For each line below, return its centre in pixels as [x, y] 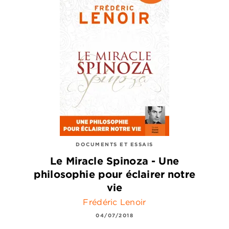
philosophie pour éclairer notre [114, 174]
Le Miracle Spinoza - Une [114, 161]
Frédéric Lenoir [114, 202]
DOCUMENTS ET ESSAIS [114, 144]
